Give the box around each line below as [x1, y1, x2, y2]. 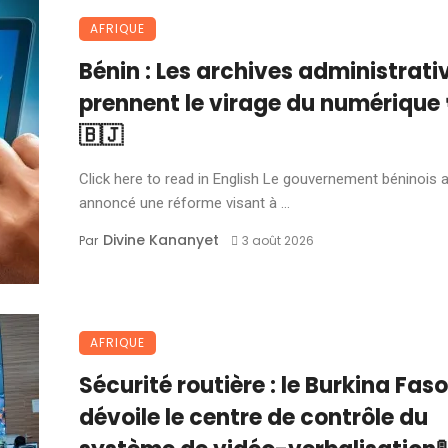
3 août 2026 [241, 232, 314, 249]
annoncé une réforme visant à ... [79, 194, 290, 212]
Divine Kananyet [103, 230, 219, 250]
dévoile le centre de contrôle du [79, 402, 428, 433]
